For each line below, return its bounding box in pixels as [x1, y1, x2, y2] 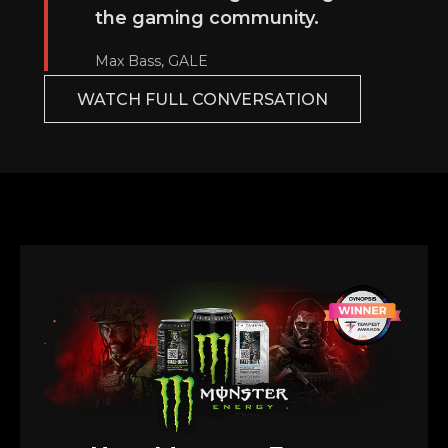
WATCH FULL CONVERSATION [77, 89, 328, 109]
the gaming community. [95, 6, 319, 29]
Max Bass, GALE [95, 51, 208, 70]
